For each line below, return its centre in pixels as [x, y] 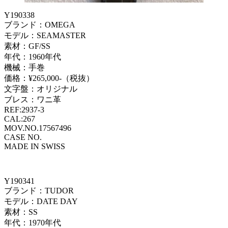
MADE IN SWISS [35, 146]
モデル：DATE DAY [41, 201]
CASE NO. [23, 137]
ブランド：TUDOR [39, 190]
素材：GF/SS [27, 46]
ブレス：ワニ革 [33, 99]
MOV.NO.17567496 [38, 128]
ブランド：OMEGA [40, 24]
